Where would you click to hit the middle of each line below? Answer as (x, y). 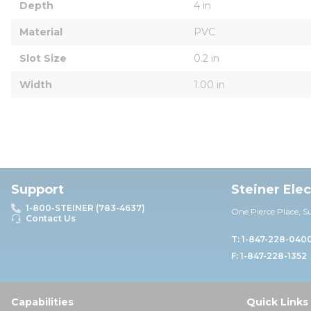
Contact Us (51, 218)
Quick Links (277, 302)
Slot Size (43, 58)
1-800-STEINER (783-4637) (85, 208)
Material (41, 32)
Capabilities (42, 302)
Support (37, 190)
